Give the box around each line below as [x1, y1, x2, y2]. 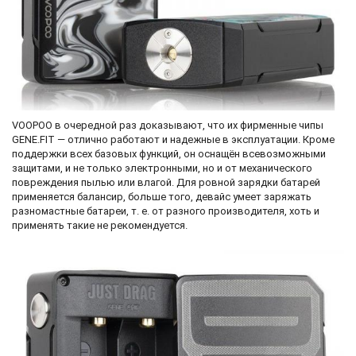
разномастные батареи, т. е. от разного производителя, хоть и [12, 204, 319, 217]
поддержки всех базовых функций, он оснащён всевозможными [12, 147, 326, 160]
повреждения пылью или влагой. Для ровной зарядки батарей [12, 176, 320, 188]
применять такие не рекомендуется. [12, 219, 188, 231]
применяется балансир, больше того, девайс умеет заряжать [12, 190, 311, 203]
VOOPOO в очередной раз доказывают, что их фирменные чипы [12, 118, 323, 131]
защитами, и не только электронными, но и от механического [12, 161, 312, 174]
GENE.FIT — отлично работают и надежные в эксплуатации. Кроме [12, 133, 335, 145]
